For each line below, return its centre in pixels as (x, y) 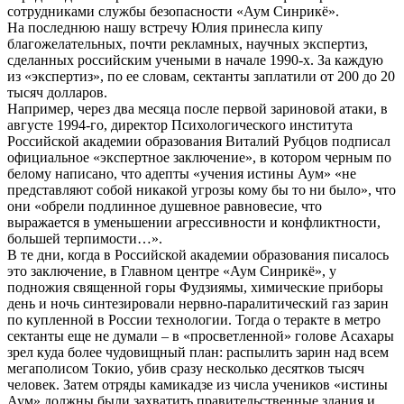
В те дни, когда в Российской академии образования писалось (198, 254)
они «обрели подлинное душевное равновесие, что (165, 206)
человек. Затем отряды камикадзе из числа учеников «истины (197, 384)
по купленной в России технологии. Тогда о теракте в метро (194, 319)
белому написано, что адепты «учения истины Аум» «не (182, 173)
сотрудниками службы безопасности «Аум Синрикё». (173, 11)
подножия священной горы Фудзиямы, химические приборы (195, 287)
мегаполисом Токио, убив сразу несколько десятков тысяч (186, 368)
